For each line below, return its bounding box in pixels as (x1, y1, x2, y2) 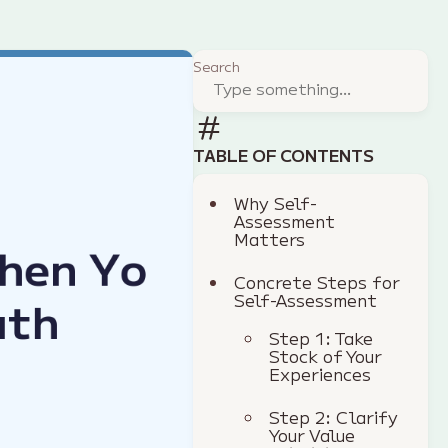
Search (193, 57, 241, 76)
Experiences (269, 362, 372, 386)
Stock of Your (269, 344, 383, 368)
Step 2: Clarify (269, 405, 399, 429)
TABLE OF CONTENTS (193, 143, 375, 167)
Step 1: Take (269, 326, 374, 350)
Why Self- (234, 191, 318, 215)
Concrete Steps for (234, 270, 401, 294)
